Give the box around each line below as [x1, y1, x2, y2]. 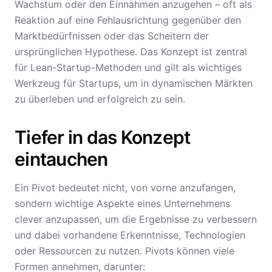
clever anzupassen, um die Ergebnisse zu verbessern [15, 213, 257, 225]
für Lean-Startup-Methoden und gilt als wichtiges [15, 61, 242, 73]
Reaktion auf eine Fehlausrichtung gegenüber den [15, 14, 241, 26]
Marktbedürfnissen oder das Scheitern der [15, 30, 209, 42]
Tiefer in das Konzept [15, 126, 191, 148]
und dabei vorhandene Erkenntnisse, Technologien [15, 229, 245, 241]
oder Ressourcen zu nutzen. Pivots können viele [15, 245, 234, 257]
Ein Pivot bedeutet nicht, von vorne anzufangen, [15, 182, 236, 194]
